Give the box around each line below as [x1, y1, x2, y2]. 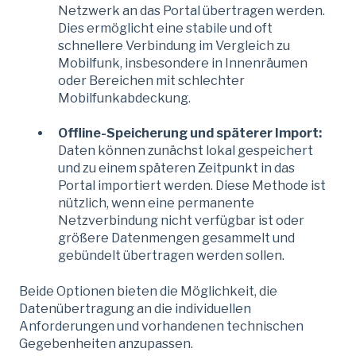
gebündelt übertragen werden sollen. [58, 248, 284, 264]
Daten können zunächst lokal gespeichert [58, 143, 313, 159]
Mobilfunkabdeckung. [58, 90, 191, 106]
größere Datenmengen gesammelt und [58, 230, 295, 246]
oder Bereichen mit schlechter [58, 72, 245, 88]
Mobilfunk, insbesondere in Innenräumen [58, 55, 308, 71]
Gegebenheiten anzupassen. [19, 335, 193, 351]
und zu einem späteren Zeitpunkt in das [58, 161, 295, 176]
